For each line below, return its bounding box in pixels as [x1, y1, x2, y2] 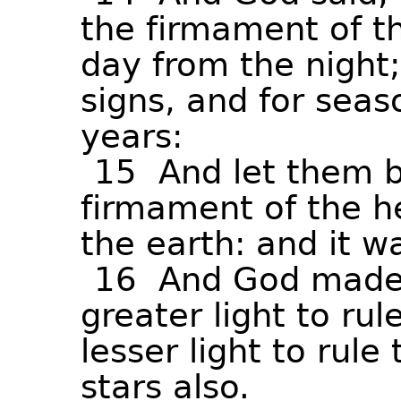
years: [81, 117, 183, 156]
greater [81, 296, 202, 335]
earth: [146, 225, 245, 263]
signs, [81, 81, 175, 120]
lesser [81, 332, 178, 371]
